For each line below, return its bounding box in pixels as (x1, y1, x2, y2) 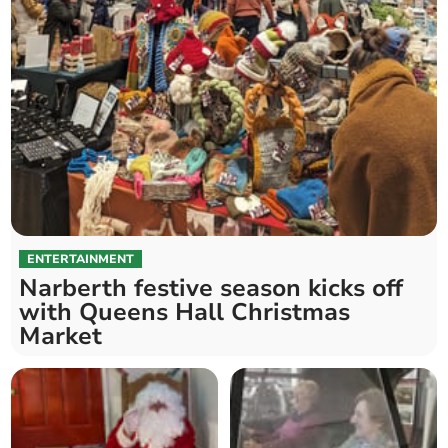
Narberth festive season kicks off (19, 272, 404, 305)
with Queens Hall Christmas (19, 296, 351, 329)
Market (19, 320, 103, 353)
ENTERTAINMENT (27, 251, 135, 268)
